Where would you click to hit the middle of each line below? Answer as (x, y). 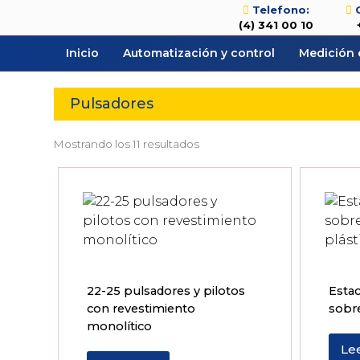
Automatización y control (199, 53)
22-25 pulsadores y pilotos (166, 291)
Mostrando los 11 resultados (127, 144)
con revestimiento (141, 309)
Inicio (83, 53)
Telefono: (280, 10)
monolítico (120, 327)
